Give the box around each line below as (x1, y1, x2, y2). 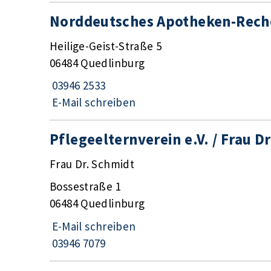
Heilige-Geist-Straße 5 (50, 38, 162, 53)
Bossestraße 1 (50, 179, 121, 194)
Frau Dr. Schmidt (50, 156, 135, 171)
